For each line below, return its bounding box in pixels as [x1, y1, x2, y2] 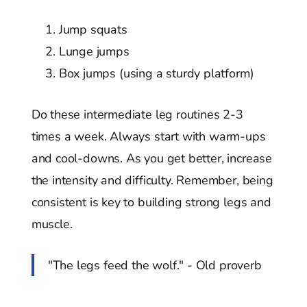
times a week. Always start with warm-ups [31, 127, 266, 145]
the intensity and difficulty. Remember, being [31, 171, 273, 188]
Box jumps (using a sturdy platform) [58, 64, 254, 82]
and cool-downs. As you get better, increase [31, 149, 272, 167]
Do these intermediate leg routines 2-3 [31, 106, 243, 123]
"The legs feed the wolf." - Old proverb [47, 256, 262, 273]
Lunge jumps [58, 42, 130, 60]
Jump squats [58, 21, 127, 38]
